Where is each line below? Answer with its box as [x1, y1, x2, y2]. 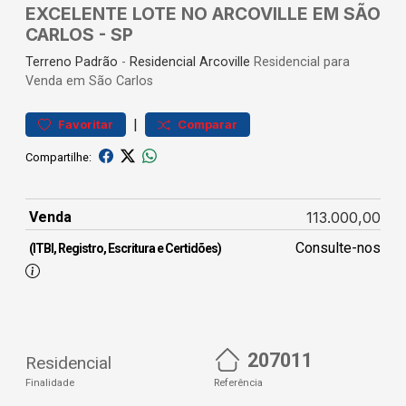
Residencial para [250, 54, 350, 70]
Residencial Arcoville [130, 54, 250, 70]
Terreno [25, 54, 72, 70]
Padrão [75, 54, 118, 70]
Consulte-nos [295, 239, 381, 256]
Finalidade [25, 376, 74, 389]
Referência [214, 376, 263, 389]
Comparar [178, 118, 237, 131]
